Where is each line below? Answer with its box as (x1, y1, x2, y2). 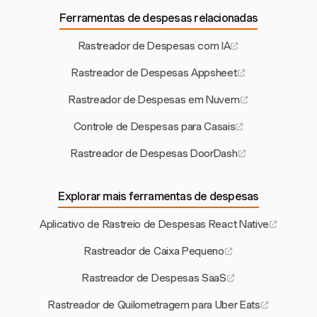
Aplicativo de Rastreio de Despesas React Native (40, 217, 269, 231)
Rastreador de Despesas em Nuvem (69, 93, 240, 106)
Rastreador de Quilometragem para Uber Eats (48, 298, 260, 311)
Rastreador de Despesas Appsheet (71, 66, 237, 79)
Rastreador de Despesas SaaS (82, 271, 226, 284)
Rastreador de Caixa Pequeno (84, 244, 224, 258)
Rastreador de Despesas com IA (78, 39, 231, 52)
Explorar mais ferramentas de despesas (58, 189, 259, 203)
